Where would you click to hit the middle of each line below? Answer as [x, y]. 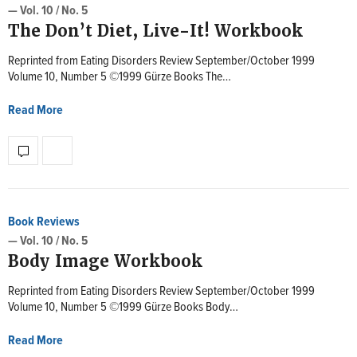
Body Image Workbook [105, 261]
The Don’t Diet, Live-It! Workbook [155, 31]
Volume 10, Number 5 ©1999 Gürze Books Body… [123, 307]
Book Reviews [44, 222]
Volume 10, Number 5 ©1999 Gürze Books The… [120, 77]
